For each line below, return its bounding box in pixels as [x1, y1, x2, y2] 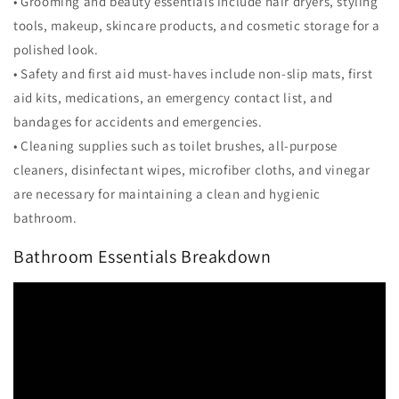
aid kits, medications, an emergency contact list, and [13, 89, 333, 107]
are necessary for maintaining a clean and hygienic [13, 185, 322, 203]
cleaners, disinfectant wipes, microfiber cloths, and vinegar [13, 161, 371, 179]
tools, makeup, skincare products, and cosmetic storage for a [13, 17, 381, 35]
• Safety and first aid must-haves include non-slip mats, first [13, 65, 373, 83]
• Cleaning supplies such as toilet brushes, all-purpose [13, 137, 338, 155]
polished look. [13, 41, 99, 59]
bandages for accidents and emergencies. [13, 113, 263, 131]
